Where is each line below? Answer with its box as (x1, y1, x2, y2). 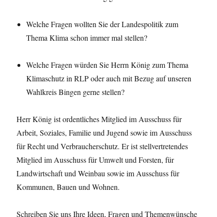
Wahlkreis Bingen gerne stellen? (26, 87, 125, 97)
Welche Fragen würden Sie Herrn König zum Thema (26, 60, 189, 70)
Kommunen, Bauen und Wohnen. (16, 182, 120, 192)
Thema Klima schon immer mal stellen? (26, 32, 148, 43)
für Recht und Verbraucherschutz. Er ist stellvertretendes (16, 141, 188, 151)
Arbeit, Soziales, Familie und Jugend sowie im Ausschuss (16, 127, 192, 138)
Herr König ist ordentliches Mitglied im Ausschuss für (16, 114, 182, 124)
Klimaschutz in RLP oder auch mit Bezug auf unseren (26, 73, 192, 83)
